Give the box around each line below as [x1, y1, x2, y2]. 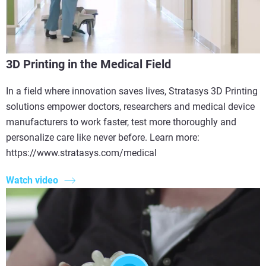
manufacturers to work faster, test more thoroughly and [6, 116, 236, 128]
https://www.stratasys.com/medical [6, 147, 157, 159]
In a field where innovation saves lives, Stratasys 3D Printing [6, 85, 258, 97]
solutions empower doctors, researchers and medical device [6, 100, 255, 112]
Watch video [6, 175, 58, 186]
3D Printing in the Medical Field [6, 56, 171, 71]
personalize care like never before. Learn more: [6, 131, 199, 143]
